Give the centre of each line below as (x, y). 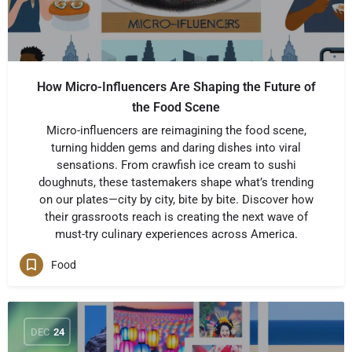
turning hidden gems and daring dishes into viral (176, 148)
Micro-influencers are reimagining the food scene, (176, 130)
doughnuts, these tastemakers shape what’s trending (176, 182)
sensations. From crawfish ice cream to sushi (176, 165)
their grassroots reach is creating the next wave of (176, 217)
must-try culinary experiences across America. (176, 234)
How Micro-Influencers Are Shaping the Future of (176, 87)
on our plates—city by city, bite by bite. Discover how (176, 200)
